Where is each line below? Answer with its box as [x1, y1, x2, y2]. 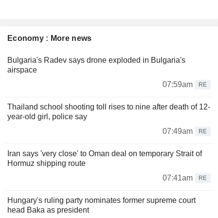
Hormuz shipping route [7, 159, 86, 168]
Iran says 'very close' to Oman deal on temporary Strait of [7, 149, 202, 158]
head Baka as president [7, 206, 89, 215]
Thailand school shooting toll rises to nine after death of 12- [7, 103, 210, 111]
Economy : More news [7, 34, 92, 43]
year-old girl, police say [7, 112, 87, 121]
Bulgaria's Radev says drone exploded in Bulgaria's [7, 56, 185, 65]
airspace [7, 66, 37, 74]
